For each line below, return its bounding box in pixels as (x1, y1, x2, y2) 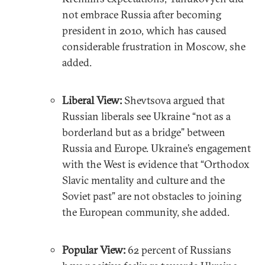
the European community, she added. (62, 205, 234, 219)
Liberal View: (62, 93, 124, 107)
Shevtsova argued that (124, 93, 225, 107)
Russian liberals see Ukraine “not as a (62, 109, 231, 123)
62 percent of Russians (125, 243, 231, 257)
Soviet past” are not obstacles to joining (62, 189, 241, 203)
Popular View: (62, 243, 125, 257)
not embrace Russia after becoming (62, 7, 221, 21)
